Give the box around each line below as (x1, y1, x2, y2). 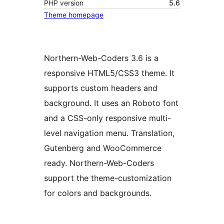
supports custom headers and (44, 83, 157, 93)
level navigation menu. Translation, (44, 128, 174, 138)
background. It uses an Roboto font (44, 98, 178, 108)
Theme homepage (44, 10, 103, 19)
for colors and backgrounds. (44, 188, 151, 198)
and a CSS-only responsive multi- (44, 113, 171, 123)
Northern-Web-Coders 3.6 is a (44, 53, 158, 63)
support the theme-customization (44, 173, 171, 183)
